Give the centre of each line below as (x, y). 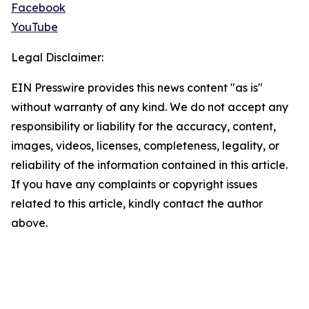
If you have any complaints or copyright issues (134, 185)
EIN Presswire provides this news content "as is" (137, 88)
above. (29, 223)
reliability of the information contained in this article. (149, 165)
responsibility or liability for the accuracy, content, (143, 127)
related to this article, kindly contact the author (137, 204)
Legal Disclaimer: (57, 58)
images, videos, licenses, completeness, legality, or (145, 146)
